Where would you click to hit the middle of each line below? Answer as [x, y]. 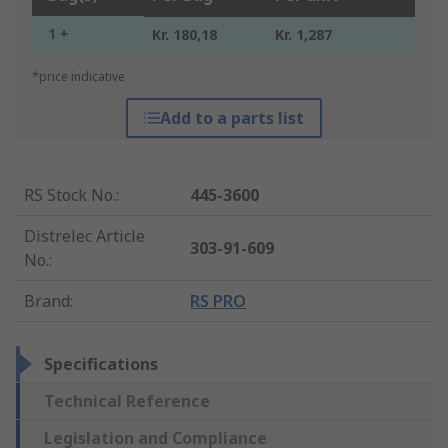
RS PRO [218, 301]
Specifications [101, 364]
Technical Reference [127, 401]
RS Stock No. [70, 195]
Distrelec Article [84, 236]
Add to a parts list [231, 118]
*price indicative [78, 77]
